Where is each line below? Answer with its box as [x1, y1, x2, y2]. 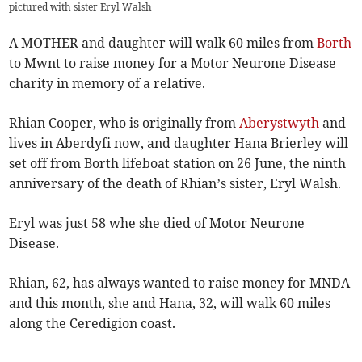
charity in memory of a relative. [9, 75, 206, 92]
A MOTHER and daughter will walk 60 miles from [9, 35, 318, 52]
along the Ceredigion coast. [9, 315, 176, 332]
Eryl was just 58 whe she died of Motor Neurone [9, 215, 305, 232]
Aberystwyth [239, 115, 320, 132]
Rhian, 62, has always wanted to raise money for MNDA [9, 275, 351, 292]
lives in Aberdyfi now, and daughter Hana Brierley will [9, 135, 349, 152]
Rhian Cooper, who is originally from [9, 115, 240, 132]
